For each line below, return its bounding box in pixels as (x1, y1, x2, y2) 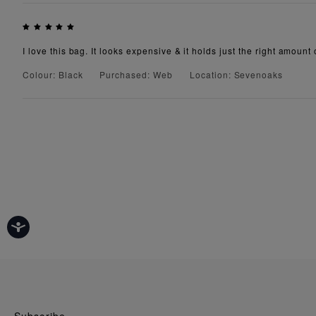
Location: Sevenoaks (189, 68, 284, 81)
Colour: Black (23, 68, 83, 81)
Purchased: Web (99, 68, 173, 81)
